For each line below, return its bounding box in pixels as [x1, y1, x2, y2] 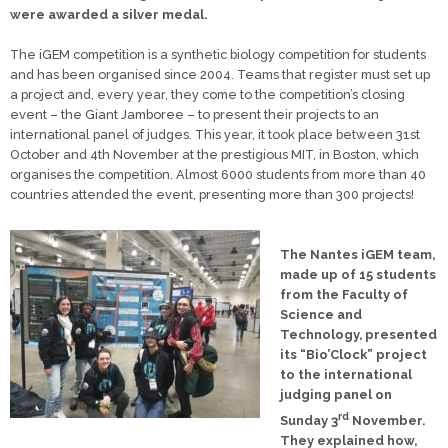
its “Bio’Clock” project [280, 347, 427, 363]
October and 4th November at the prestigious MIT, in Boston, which [10, 147, 419, 163]
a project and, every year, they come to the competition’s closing [10, 87, 405, 103]
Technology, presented [280, 327, 437, 343]
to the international [280, 367, 412, 383]
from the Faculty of [280, 287, 408, 303]
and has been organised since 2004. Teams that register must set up [10, 67, 430, 83]
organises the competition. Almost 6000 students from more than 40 [10, 167, 426, 183]
